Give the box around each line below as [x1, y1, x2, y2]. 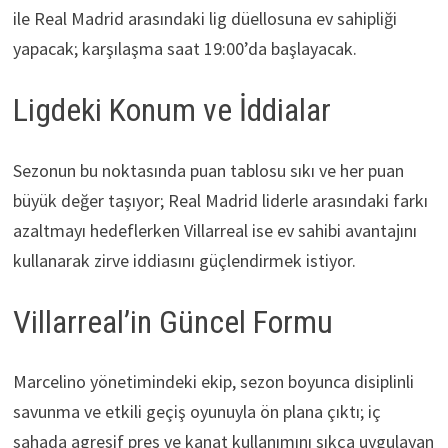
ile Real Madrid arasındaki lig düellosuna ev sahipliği [12, 7, 397, 31]
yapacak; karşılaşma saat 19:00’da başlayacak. [12, 37, 357, 61]
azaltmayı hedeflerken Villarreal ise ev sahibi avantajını [12, 218, 417, 242]
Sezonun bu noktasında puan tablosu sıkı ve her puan [12, 158, 404, 182]
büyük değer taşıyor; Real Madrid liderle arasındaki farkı [12, 188, 428, 212]
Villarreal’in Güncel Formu [12, 302, 333, 341]
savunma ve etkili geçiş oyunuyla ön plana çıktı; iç [12, 400, 381, 424]
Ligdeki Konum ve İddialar [12, 91, 331, 130]
